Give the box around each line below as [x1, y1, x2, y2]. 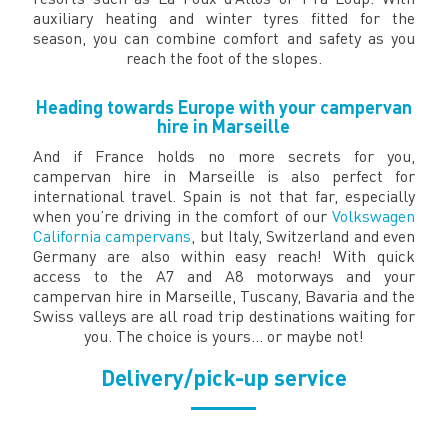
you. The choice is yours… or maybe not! [83, 325, 364, 346]
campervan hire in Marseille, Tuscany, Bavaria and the [32, 285, 416, 306]
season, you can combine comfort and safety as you [32, 27, 416, 48]
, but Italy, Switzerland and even [191, 225, 416, 246]
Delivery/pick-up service [100, 363, 347, 391]
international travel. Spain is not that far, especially [32, 185, 416, 206]
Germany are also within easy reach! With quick [32, 245, 416, 266]
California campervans [32, 225, 192, 246]
